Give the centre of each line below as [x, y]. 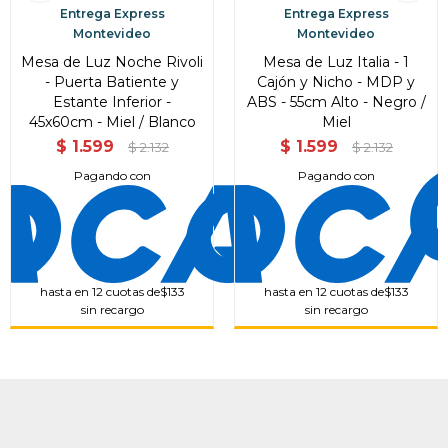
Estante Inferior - [112, 101]
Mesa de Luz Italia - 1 [336, 61]
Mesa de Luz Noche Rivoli [112, 61]
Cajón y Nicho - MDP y [336, 81]
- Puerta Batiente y [112, 81]
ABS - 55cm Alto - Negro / [336, 101]
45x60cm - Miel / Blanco [112, 121]
